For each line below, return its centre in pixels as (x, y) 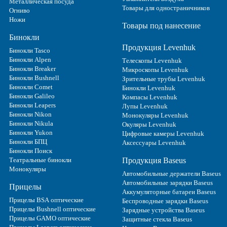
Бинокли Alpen (30, 59)
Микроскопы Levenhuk (155, 69)
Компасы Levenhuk (149, 97)
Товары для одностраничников (166, 8)
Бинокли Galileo (32, 96)
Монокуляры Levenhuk (155, 115)
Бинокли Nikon (30, 114)
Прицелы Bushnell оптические (52, 209)
